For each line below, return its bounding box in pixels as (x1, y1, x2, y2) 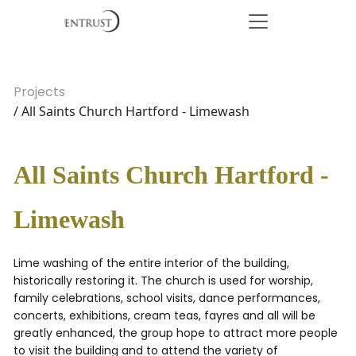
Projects (14, 83, 65, 101)
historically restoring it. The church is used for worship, (14, 273, 313, 288)
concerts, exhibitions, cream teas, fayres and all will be (14, 308, 315, 323)
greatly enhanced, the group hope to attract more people (14, 325, 338, 341)
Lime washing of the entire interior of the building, (14, 255, 289, 271)
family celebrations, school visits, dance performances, (14, 290, 320, 306)
